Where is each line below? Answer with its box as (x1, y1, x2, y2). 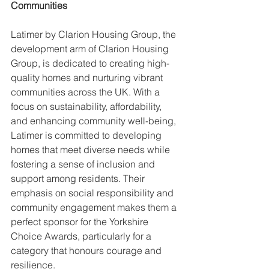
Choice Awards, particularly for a (11, 229, 154, 242)
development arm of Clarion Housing (11, 42, 171, 55)
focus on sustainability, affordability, (11, 100, 164, 112)
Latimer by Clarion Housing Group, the (11, 28, 178, 40)
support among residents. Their (11, 172, 147, 184)
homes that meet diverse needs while (11, 143, 172, 156)
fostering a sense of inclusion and (11, 157, 157, 170)
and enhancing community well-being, (11, 114, 178, 127)
